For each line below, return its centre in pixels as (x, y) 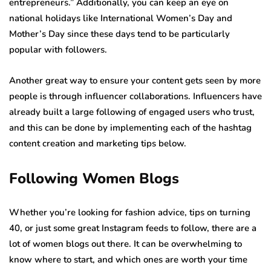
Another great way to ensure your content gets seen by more (135, 80)
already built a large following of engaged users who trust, (132, 112)
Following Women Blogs (94, 178)
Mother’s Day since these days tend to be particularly (119, 34)
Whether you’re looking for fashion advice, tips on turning (130, 212)
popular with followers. (58, 49)
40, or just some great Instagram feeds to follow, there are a (133, 228)
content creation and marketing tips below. (98, 143)
